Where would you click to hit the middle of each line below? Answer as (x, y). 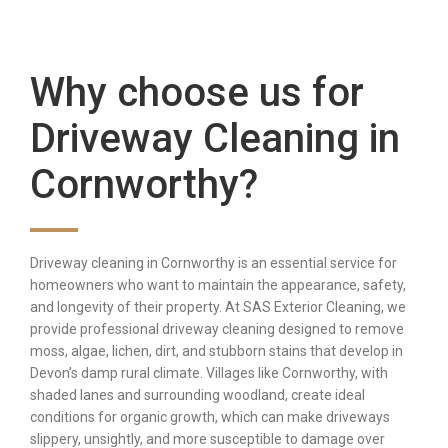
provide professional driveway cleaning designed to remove (217, 329)
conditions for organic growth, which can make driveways (210, 417)
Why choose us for (197, 93)
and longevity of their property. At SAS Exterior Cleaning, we (218, 307)
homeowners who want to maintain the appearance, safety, (218, 285)
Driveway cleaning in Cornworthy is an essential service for (213, 263)
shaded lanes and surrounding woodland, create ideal (197, 395)
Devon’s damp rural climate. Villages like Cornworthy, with (209, 373)
